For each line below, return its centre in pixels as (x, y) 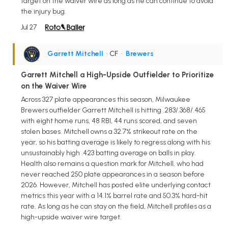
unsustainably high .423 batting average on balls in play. (108, 153)
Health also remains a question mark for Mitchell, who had (112, 163)
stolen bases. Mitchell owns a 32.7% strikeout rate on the (109, 131)
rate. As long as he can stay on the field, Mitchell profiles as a (116, 206)
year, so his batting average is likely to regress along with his (116, 142)
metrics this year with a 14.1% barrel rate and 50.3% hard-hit (114, 195)
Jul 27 (29, 27)
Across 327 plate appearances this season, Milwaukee (106, 99)
